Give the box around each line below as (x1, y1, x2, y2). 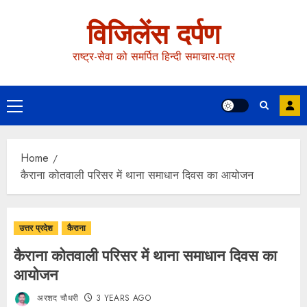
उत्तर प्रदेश (19, 222, 53, 234)
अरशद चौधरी (34, 292, 79, 305)
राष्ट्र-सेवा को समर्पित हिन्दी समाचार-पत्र (72, 49, 235, 64)
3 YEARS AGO (96, 292, 151, 305)
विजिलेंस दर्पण (87, 14, 220, 54)
